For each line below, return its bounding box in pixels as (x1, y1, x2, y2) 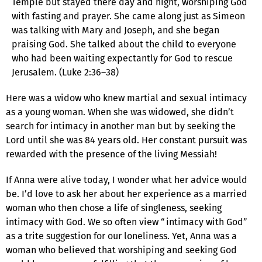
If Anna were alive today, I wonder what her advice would (6, 173, 247, 187)
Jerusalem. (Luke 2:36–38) (12, 65, 119, 79)
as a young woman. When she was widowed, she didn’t (6, 105, 234, 119)
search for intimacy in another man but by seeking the (6, 119, 236, 133)
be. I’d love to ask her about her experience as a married (6, 187, 247, 201)
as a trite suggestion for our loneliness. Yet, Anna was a (6, 229, 237, 243)
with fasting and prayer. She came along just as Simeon (12, 9, 245, 23)
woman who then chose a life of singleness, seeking (6, 201, 222, 215)
